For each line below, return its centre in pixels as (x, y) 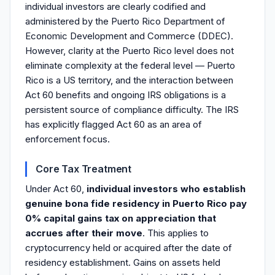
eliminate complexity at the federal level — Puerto (130, 65)
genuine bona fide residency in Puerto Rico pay (136, 203)
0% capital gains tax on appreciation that (121, 218)
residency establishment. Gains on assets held (123, 262)
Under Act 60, (56, 189)
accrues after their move (84, 233)
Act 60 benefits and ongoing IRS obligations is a (126, 95)
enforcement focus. (68, 139)
